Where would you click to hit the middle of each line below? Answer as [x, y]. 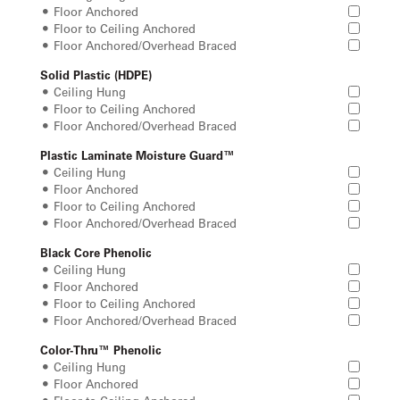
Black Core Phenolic [96, 252]
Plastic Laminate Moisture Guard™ [137, 155]
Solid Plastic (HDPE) [96, 75]
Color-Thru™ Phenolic [101, 350]
